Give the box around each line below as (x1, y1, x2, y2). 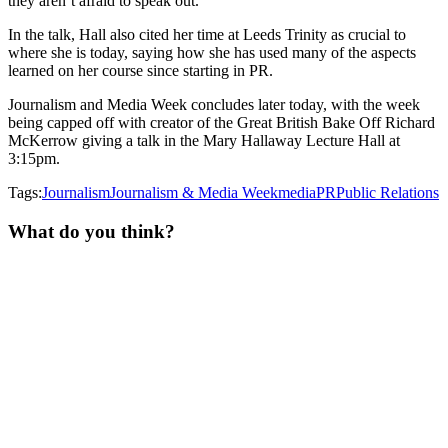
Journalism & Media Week (110, 183, 278, 201)
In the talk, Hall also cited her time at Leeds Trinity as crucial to (8, 25, 406, 43)
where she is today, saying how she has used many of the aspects (8, 43, 416, 61)
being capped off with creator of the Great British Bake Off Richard (8, 113, 435, 131)
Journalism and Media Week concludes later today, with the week (8, 95, 420, 113)
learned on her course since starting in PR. (8, 61, 273, 79)
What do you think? (8, 220, 175, 242)
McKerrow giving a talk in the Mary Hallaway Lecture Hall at (8, 131, 400, 149)
